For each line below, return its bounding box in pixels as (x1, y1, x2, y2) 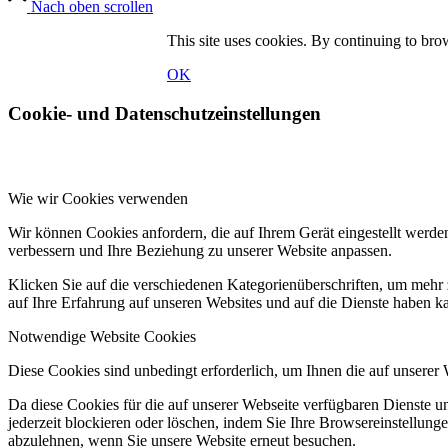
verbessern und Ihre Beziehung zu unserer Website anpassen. (8, 241, 392, 259)
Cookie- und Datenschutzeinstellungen (8, 103, 321, 125)
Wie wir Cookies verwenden (8, 189, 188, 207)
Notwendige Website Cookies (8, 327, 196, 345)
